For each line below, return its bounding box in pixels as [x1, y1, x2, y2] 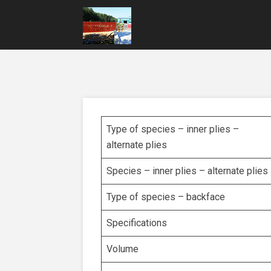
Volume [106, 243, 139, 255]
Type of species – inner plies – [106, 123, 239, 135]
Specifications [106, 217, 167, 229]
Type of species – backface [106, 191, 225, 203]
